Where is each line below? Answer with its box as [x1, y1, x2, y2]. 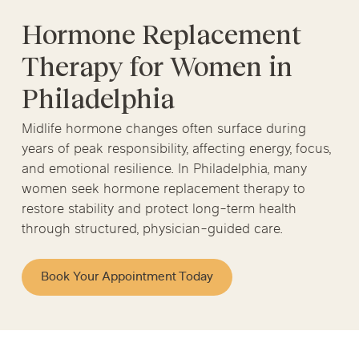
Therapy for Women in [21, 51, 292, 83]
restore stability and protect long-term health [21, 200, 296, 220]
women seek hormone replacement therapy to [21, 180, 305, 200]
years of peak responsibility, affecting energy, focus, [21, 140, 331, 160]
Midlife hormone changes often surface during [21, 120, 306, 140]
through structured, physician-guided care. [21, 220, 283, 240]
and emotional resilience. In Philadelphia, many [21, 160, 307, 180]
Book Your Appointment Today [40, 268, 213, 287]
